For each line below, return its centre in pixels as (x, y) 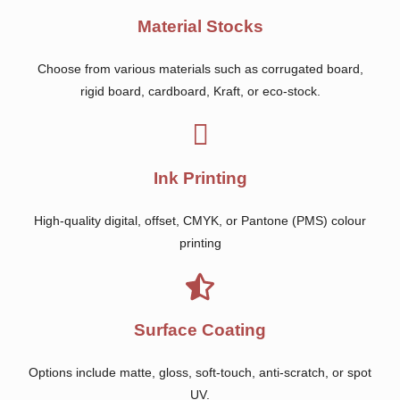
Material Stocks (200, 26)
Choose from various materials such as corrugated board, (200, 69)
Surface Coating (200, 330)
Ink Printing (200, 178)
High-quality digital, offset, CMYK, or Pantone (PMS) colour (200, 221)
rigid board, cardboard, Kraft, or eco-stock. (200, 91)
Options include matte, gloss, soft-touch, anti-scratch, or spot (200, 372)
